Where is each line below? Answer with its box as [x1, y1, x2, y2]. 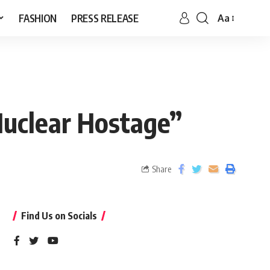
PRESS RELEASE [71, 11, 139, 25]
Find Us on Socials [20, 210, 97, 222]
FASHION [19, 11, 57, 25]
